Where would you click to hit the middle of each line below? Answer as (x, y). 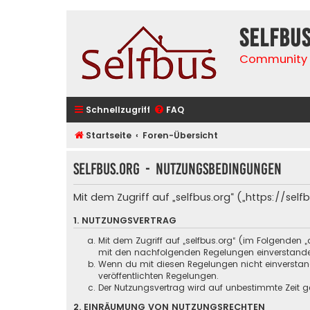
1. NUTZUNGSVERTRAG (125, 220)
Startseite (109, 135)
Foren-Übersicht (181, 135)
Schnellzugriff (118, 110)
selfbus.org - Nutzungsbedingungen (177, 169)
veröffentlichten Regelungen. (158, 276)
